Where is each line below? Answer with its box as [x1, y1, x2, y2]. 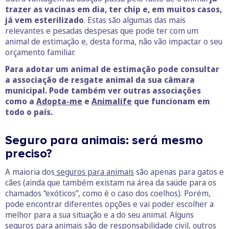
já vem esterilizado [5, 14, 84, 26]
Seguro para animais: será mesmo [5, 133, 203, 148]
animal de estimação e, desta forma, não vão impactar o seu [5, 36, 222, 47]
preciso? [5, 146, 52, 161]
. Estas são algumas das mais [84, 14, 186, 26]
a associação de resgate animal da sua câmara [5, 74, 195, 85]
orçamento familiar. [5, 47, 75, 58]
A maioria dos [5, 166, 55, 177]
